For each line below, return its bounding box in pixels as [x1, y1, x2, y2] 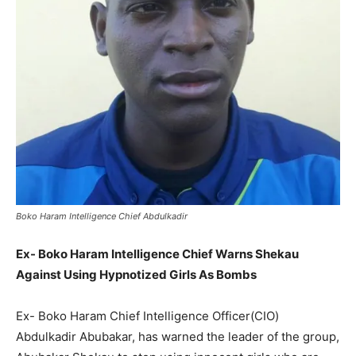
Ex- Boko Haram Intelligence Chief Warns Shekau [16, 246, 299, 262]
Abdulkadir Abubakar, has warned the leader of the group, [16, 329, 339, 345]
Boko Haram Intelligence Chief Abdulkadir [16, 211, 188, 222]
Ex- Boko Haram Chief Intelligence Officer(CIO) [16, 308, 279, 324]
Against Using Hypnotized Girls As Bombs [16, 267, 257, 283]
